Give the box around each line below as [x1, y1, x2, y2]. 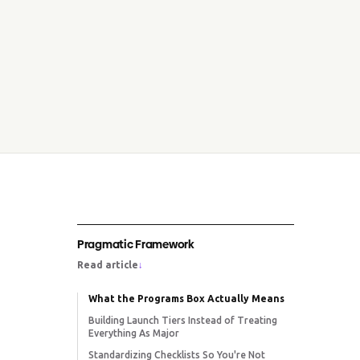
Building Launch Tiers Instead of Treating [88, 314, 278, 325]
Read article [77, 259, 138, 270]
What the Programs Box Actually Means [88, 292, 285, 304]
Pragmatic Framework [77, 236, 194, 253]
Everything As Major [88, 327, 180, 338]
